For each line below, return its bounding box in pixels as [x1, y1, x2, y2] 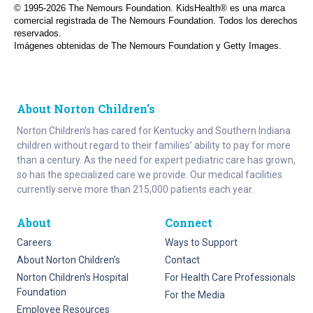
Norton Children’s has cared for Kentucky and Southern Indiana [17, 125, 291, 137]
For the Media [165, 289, 225, 301]
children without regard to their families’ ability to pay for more [17, 140, 291, 152]
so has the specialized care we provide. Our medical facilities [17, 169, 282, 181]
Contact [165, 254, 200, 266]
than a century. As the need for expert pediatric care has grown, [17, 154, 296, 166]
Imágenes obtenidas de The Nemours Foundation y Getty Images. [14, 41, 282, 52]
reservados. [14, 29, 61, 39]
